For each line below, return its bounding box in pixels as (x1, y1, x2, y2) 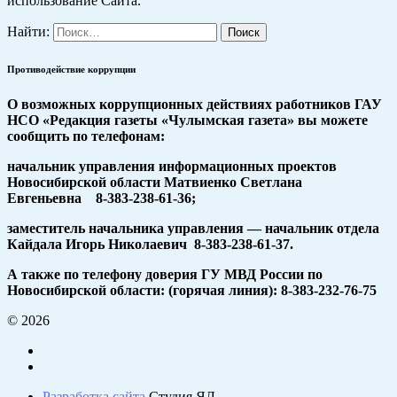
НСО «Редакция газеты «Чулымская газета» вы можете (7, 113, 368, 128)
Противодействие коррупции (7, 64, 136, 75)
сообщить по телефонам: (7, 128, 165, 144)
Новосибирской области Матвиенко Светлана (7, 175, 302, 191)
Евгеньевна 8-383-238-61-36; (7, 191, 196, 206)
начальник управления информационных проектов (7, 159, 337, 175)
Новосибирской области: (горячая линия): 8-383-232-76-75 (7, 283, 377, 299)
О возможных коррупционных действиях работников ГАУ (7, 97, 382, 113)
